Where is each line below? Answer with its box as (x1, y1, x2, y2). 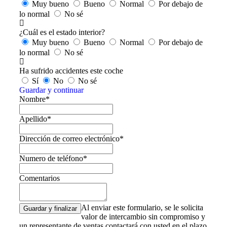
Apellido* (19, 114, 51, 123)
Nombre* (19, 94, 50, 103)
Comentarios (19, 173, 60, 182)
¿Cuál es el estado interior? (19, 27, 105, 36)
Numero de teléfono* (19, 154, 87, 163)
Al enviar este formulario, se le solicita (81, 203, 203, 212)
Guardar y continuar (19, 85, 84, 94)
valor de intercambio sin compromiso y (81, 212, 205, 221)
